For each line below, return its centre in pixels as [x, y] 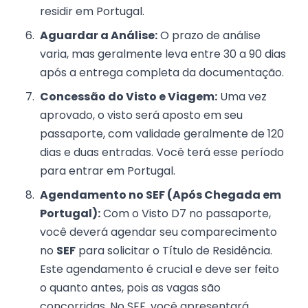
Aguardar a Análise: [99, 36]
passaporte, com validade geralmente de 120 [162, 134]
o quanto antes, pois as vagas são [130, 288]
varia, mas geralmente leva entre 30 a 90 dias [163, 54]
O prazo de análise [209, 36]
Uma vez [242, 97]
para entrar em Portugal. [108, 171]
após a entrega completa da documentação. [162, 73]
